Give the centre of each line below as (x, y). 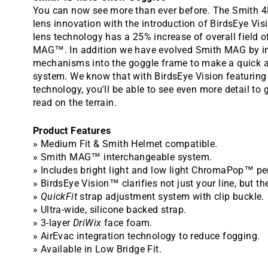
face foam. (127, 223)
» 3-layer (53, 223)
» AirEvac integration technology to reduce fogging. (147, 236)
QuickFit (59, 196)
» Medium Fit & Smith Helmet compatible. (125, 144)
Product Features (72, 130)
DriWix (87, 223)
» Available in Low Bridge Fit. (97, 249)
